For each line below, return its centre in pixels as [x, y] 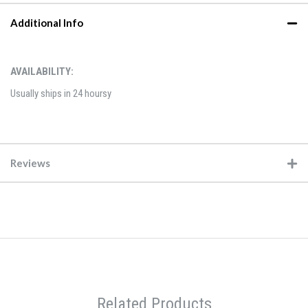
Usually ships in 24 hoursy [61, 93]
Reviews [30, 163]
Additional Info [47, 23]
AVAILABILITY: [42, 72]
